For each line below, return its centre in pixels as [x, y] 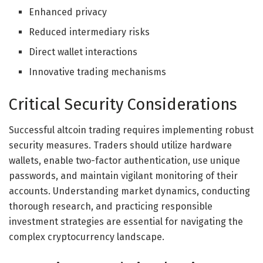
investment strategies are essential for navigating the [126, 222]
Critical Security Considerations [123, 104]
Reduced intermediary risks [90, 32]
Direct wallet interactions [83, 52]
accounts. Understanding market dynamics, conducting [129, 191]
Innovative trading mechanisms [98, 72]
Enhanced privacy [68, 12]
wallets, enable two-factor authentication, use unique [124, 161]
